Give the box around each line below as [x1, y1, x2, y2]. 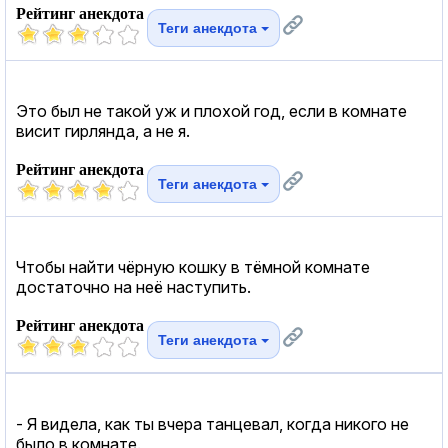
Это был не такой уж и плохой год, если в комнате [16, 100, 407, 121]
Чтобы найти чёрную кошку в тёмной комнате [16, 256, 370, 277]
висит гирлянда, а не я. [16, 120, 190, 141]
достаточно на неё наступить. [16, 276, 251, 297]
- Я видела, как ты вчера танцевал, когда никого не [16, 413, 409, 434]
